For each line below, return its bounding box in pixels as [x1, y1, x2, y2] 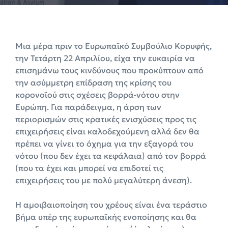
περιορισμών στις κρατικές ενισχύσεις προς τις [15, 114, 196, 125]
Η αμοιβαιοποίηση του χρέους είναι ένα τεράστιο [15, 199, 207, 210]
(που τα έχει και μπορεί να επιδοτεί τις [15, 163, 163, 174]
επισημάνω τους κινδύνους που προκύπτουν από [15, 65, 204, 76]
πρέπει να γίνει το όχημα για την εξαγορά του [15, 138, 193, 149]
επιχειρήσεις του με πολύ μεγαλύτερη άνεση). [15, 175, 192, 186]
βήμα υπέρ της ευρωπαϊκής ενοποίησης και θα [15, 212, 196, 222]
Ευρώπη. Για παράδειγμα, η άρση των [15, 102, 161, 112]
